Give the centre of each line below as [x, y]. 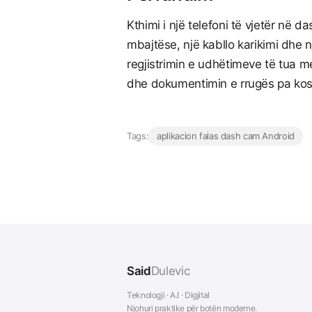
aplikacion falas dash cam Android [226, 136]
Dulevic [170, 271]
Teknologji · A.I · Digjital [168, 295]
